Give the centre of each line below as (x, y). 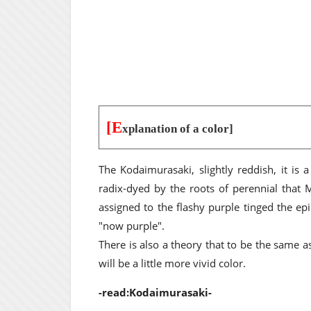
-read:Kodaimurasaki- (155, 292)
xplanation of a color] (178, 128)
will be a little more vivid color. (172, 263)
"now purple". (132, 226)
